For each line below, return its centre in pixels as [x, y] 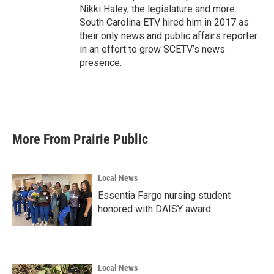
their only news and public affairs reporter [168, 36]
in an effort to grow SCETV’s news [152, 49]
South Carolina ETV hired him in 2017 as [164, 22]
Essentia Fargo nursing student [164, 195]
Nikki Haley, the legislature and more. [158, 9]
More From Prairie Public [80, 139]
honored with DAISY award [154, 209]
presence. [101, 63]
